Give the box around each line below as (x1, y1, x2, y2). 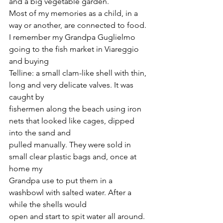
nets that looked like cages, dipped (9, 116, 136, 126)
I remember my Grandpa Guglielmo (9, 32, 137, 42)
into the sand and (9, 128, 71, 138)
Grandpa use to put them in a (9, 176, 114, 186)
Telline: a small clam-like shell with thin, (9, 68, 148, 78)
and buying (9, 56, 49, 66)
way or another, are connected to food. (9, 20, 146, 30)
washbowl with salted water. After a (9, 188, 133, 198)
